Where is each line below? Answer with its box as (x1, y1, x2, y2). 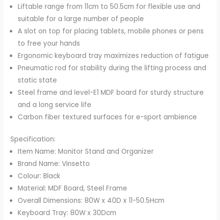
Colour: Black (18, 171, 61, 181)
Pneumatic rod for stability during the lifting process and (18, 63, 207, 73)
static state (18, 75, 57, 85)
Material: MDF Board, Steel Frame (18, 184, 128, 193)
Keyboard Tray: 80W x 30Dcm (18, 208, 117, 218)
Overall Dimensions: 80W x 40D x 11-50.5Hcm (18, 196, 165, 206)
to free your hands (18, 38, 81, 48)
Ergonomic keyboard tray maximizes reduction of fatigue (18, 51, 209, 60)
